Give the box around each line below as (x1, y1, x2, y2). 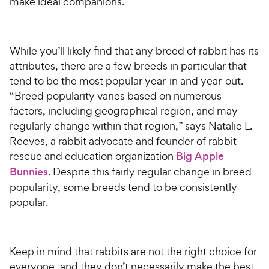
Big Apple (176, 148, 224, 163)
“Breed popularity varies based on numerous (10, 88, 222, 103)
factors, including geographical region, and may (10, 103, 238, 118)
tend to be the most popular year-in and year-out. (10, 73, 243, 88)
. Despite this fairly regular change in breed (48, 164, 252, 178)
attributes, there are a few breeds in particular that (10, 58, 247, 73)
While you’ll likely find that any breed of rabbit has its (10, 43, 259, 58)
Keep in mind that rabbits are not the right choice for (10, 244, 257, 258)
